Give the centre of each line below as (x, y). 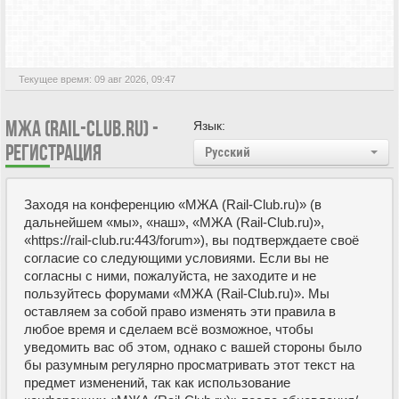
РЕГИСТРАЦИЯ (53, 152)
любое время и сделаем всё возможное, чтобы (169, 329)
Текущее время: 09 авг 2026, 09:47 (97, 79)
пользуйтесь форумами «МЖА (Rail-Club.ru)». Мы (177, 293)
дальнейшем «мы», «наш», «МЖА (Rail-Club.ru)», (174, 222)
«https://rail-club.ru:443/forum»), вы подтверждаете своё (191, 240)
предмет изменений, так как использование (157, 382)
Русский (228, 152)
